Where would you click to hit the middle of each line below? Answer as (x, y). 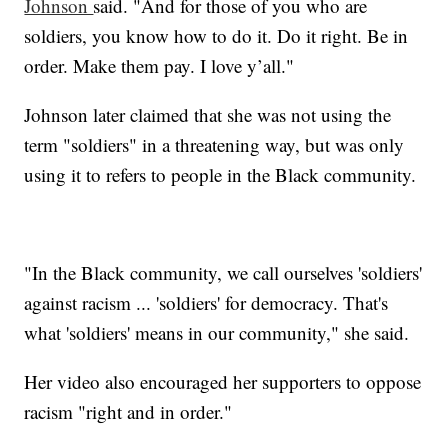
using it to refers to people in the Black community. (220, 175)
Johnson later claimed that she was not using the (208, 115)
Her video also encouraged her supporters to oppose (223, 382)
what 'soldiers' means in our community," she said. (217, 333)
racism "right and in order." (128, 412)
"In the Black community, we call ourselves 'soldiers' (223, 273)
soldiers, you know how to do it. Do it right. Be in (216, 36)
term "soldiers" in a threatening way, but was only (214, 145)
